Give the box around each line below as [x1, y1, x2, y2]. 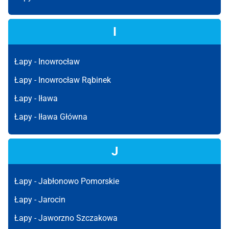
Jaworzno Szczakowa [38, 213, 118, 223]
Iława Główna [38, 112, 87, 122]
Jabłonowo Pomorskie [38, 176, 119, 186]
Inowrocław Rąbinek [38, 75, 111, 85]
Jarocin [38, 195, 65, 204]
